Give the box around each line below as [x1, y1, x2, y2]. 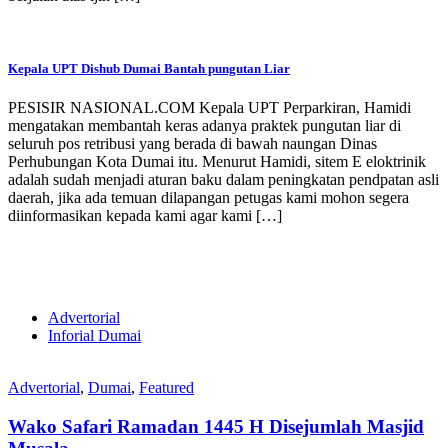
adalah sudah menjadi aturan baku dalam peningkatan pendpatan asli [8, 171, 439, 189]
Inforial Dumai [48, 327, 141, 345]
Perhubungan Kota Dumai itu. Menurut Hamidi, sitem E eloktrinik [8, 153, 426, 171]
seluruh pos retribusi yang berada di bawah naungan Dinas [8, 135, 377, 153]
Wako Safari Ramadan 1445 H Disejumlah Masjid [8, 416, 424, 438]
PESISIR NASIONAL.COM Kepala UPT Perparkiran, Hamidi [8, 99, 411, 117]
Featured [139, 379, 194, 397]
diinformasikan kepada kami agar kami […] [8, 207, 282, 225]
